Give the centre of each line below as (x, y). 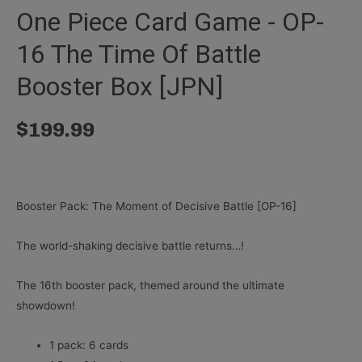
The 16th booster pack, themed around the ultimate (150, 286)
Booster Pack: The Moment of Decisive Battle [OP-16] (156, 206)
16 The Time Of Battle (139, 55)
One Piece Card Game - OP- (170, 22)
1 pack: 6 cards (89, 345)
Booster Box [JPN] (120, 87)
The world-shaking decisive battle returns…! (130, 246)
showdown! (46, 306)
